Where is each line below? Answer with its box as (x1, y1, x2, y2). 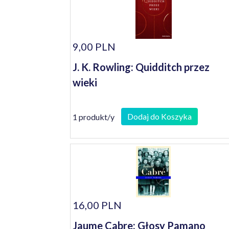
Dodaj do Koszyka (127, 111, 192, 121)
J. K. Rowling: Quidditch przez (73, 61, 210, 73)
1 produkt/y (73, 111, 114, 122)
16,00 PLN (73, 199, 122, 211)
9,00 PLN (73, 40, 116, 53)
